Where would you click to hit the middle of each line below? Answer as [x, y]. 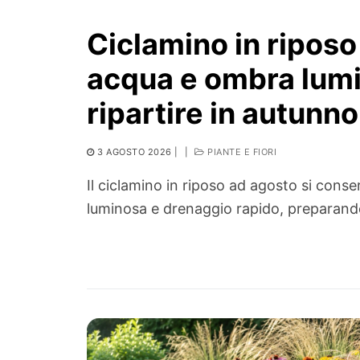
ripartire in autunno [223, 114]
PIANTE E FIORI [240, 152]
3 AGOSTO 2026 [135, 152]
